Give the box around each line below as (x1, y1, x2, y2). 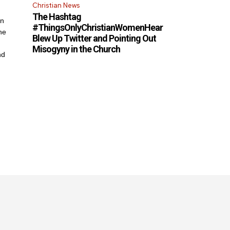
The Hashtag (32, 11, 82, 23)
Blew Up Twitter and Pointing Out (32, 33, 157, 44)
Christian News (32, 1, 80, 10)
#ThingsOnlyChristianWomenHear (32, 22, 163, 33)
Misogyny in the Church (32, 44, 121, 55)
